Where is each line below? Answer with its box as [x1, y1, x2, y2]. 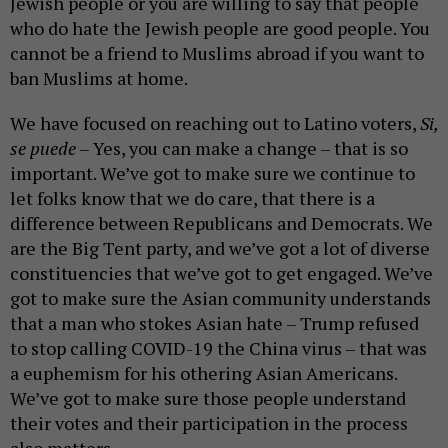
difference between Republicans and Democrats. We [10, 211, 433, 236]
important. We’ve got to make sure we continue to [10, 161, 415, 186]
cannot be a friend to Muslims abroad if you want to [10, 41, 424, 66]
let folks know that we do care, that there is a [10, 186, 375, 211]
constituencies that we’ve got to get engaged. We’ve [10, 261, 433, 286]
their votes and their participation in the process [10, 411, 408, 436]
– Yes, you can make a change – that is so [76, 136, 408, 161]
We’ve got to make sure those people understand [10, 386, 406, 411]
